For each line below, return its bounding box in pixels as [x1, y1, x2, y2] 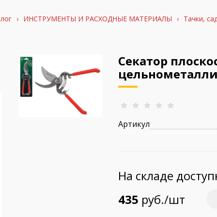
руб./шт [139, 191, 185, 207]
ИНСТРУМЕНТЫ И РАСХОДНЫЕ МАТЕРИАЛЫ [23, 14, 172, 23]
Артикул [118, 119, 150, 129]
